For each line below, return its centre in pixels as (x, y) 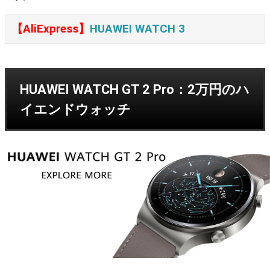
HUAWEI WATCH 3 (137, 29)
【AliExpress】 (51, 29)
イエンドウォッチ (75, 109)
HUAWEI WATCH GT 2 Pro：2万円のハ (135, 89)
